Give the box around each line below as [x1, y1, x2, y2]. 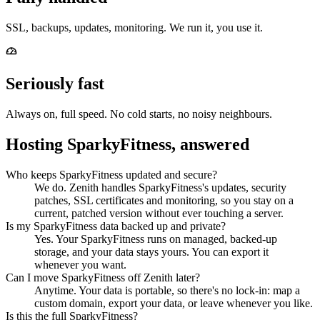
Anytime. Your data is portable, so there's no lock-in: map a [34, 284, 300, 296]
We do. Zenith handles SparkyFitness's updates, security [34, 181, 286, 194]
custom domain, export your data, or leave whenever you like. [34, 296, 313, 309]
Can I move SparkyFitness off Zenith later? [6, 271, 200, 284]
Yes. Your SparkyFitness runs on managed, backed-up [34, 232, 277, 245]
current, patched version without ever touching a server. [34, 206, 284, 219]
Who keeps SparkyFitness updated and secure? [6, 168, 217, 181]
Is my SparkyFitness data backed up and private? [6, 219, 226, 232]
